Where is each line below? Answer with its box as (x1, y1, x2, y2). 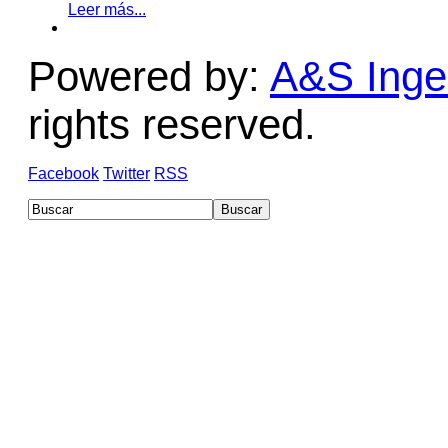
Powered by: (28, 53, 270, 101)
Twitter (103, 165, 150, 183)
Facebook (28, 165, 99, 183)
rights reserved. (28, 101, 316, 149)
